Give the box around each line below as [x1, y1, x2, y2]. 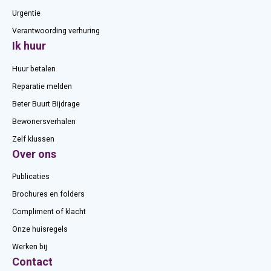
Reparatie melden [12, 82, 72, 91]
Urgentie [12, 9, 41, 18]
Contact [12, 255, 53, 269]
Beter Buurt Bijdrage [12, 99, 80, 108]
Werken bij [12, 243, 47, 252]
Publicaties [12, 172, 50, 181]
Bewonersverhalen [12, 117, 76, 126]
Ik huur [12, 39, 46, 53]
